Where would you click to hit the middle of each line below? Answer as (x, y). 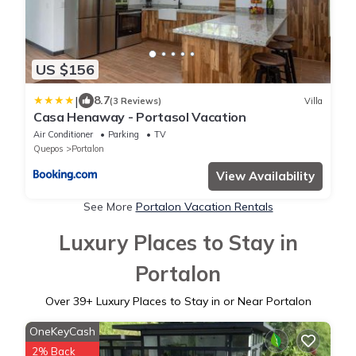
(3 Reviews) (135, 101)
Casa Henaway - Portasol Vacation (140, 117)
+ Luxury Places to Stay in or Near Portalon (198, 302)
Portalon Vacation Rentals (204, 207)
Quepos (48, 149)
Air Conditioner (63, 135)
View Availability (265, 176)
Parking (124, 135)
